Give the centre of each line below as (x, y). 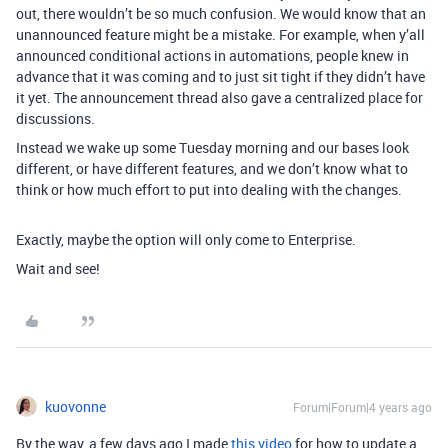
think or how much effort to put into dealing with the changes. (209, 189)
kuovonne (75, 406)
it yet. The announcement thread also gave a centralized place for (219, 97)
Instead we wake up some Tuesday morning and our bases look (212, 147)
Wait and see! (58, 268)
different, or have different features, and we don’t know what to (212, 168)
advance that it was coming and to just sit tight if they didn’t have (220, 76)
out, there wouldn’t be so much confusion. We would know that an (221, 13)
